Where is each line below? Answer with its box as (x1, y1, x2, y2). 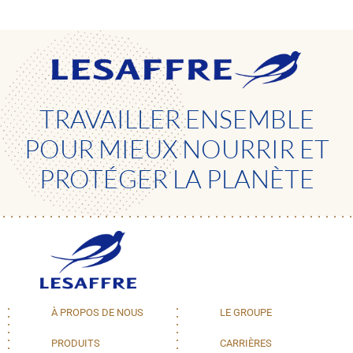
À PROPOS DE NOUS (51, 306, 143, 318)
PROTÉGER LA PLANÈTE (39, 163, 314, 195)
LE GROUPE (220, 306, 272, 318)
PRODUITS (51, 336, 100, 349)
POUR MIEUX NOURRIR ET (24, 133, 329, 165)
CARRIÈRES (220, 336, 272, 349)
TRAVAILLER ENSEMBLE (39, 103, 314, 135)
